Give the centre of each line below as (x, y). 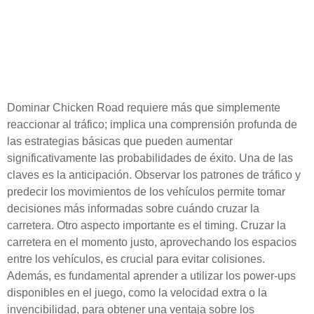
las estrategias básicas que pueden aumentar (120, 142)
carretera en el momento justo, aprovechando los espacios (152, 243)
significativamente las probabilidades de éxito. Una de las (150, 158)
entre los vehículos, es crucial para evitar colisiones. (136, 259)
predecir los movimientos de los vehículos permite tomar (146, 192)
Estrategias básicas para (140, 22)
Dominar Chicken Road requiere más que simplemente (144, 108)
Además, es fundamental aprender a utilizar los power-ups (151, 276)
